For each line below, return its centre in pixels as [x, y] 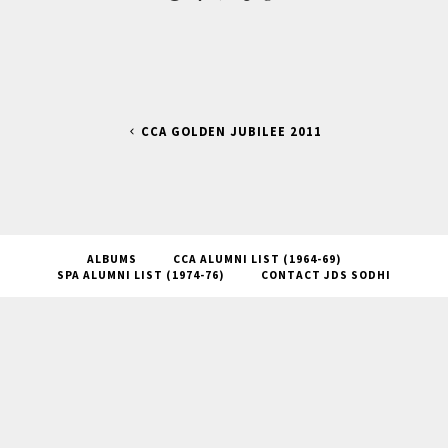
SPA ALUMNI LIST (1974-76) [141, 275]
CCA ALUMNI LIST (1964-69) [257, 259]
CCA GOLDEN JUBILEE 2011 [232, 132]
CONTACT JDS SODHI [326, 275]
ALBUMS [111, 259]
